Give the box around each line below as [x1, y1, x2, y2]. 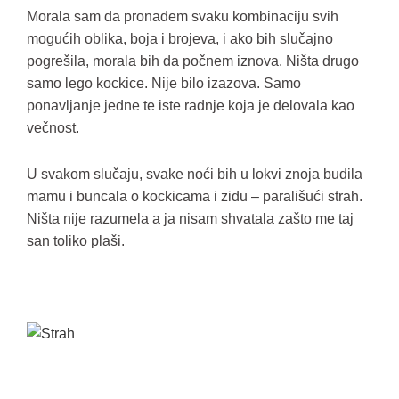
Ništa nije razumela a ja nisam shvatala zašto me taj [27, 211, 354, 226]
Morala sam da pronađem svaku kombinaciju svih [27, 9, 338, 24]
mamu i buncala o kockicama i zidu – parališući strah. [27, 189, 362, 204]
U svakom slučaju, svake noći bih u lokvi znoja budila [27, 167, 362, 182]
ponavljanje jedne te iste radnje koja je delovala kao [27, 98, 354, 113]
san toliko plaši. [27, 233, 125, 248]
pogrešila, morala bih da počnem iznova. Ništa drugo [27, 53, 359, 69]
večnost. [27, 120, 79, 135]
